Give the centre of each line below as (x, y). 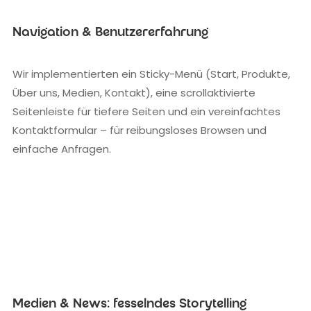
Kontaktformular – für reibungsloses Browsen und (140, 131)
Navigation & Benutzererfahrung (110, 34)
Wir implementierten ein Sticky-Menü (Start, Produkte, (151, 74)
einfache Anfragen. (62, 149)
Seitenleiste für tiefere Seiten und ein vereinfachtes (146, 112)
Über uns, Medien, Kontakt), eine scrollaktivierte (134, 93)
